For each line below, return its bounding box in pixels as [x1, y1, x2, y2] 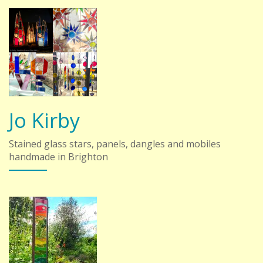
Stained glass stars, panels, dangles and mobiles [9, 137, 221, 151]
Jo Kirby [9, 106, 80, 134]
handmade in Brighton [9, 150, 108, 164]
